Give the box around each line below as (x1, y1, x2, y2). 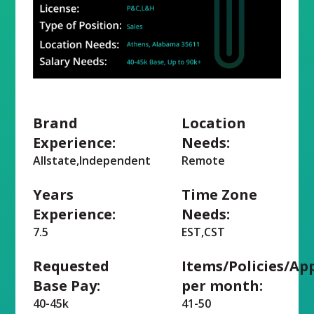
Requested (33, 256, 110, 275)
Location (182, 113, 246, 132)
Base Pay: (33, 275, 101, 295)
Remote (182, 152, 225, 168)
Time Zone (182, 184, 257, 204)
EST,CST (182, 224, 225, 240)
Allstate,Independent (33, 152, 151, 168)
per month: (182, 275, 263, 295)
